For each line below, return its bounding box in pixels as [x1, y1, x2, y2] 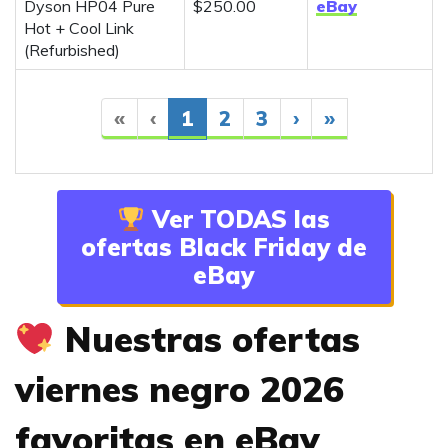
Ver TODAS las [145, 204, 331, 235]
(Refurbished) [24, 40, 120, 61]
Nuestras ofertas [54, 317, 360, 362]
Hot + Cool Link [24, 18, 134, 39]
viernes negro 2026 [15, 367, 344, 412]
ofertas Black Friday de [80, 232, 367, 263]
